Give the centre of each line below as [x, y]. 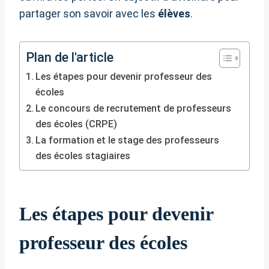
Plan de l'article [70, 58]
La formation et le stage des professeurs [128, 141]
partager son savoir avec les [89, 14]
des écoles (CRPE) [77, 124]
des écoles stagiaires [83, 156]
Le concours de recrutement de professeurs [134, 109]
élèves [174, 14]
